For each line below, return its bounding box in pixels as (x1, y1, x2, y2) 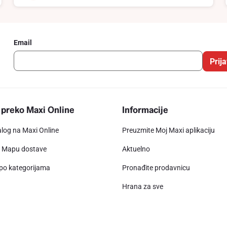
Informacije (122, 104, 169, 116)
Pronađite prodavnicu (122, 164, 191, 172)
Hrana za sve (122, 182, 164, 191)
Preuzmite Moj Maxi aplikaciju (122, 126, 215, 134)
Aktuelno (122, 145, 150, 153)
